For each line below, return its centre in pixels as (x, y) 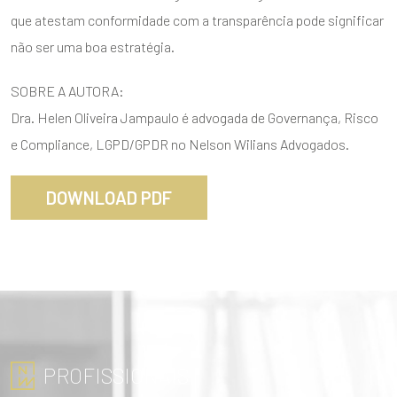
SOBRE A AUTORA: (67, 90)
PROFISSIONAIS (116, 376)
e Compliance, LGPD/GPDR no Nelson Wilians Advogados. (180, 144)
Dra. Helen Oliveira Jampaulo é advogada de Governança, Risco (195, 117)
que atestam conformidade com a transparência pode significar (197, 19)
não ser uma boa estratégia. (93, 46)
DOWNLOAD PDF (109, 197)
